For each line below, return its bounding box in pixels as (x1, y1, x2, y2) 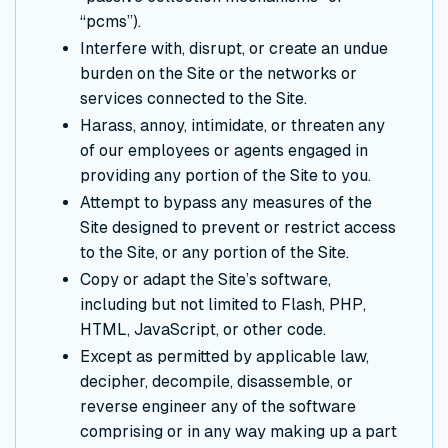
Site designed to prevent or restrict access (80, 218, 396, 238)
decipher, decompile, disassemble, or (80, 372, 353, 392)
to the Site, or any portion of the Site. (80, 243, 349, 263)
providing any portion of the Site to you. (80, 166, 371, 186)
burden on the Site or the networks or (80, 64, 357, 84)
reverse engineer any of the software (80, 397, 356, 417)
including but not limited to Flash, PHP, (80, 295, 366, 315)
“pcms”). (80, 12, 141, 32)
